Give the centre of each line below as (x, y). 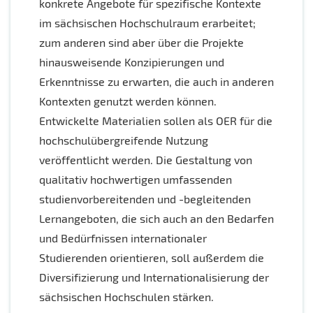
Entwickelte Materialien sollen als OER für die (156, 121)
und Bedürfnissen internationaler (123, 238)
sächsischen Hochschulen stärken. (126, 297)
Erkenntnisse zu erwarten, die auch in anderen (156, 82)
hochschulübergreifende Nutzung (124, 140)
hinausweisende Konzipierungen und (132, 62)
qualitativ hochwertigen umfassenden (136, 180)
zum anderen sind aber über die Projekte (141, 43)
